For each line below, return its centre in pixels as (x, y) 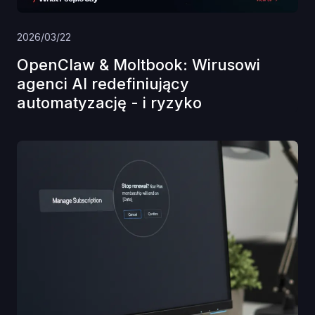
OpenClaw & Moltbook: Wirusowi (139, 64)
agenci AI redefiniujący (103, 83)
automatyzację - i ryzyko (109, 102)
